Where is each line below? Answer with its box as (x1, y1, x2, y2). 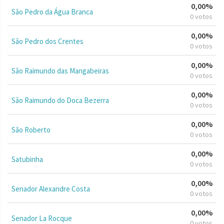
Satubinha (11, 154, 43, 164)
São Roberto (11, 124, 50, 134)
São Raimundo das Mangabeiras (11, 65, 109, 75)
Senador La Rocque (11, 213, 72, 223)
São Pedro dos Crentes (11, 36, 83, 46)
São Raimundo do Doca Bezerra (11, 95, 109, 105)
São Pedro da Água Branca (11, 6, 93, 16)
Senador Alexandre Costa (11, 183, 90, 193)
